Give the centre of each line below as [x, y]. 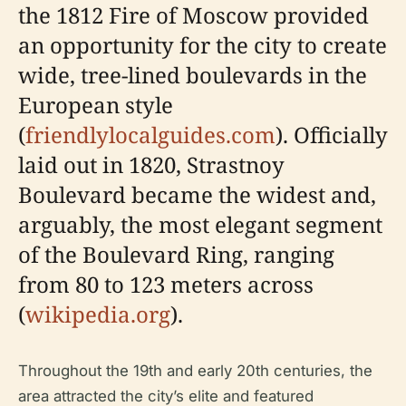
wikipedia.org [98, 314]
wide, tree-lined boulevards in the [193, 75]
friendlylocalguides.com [150, 135]
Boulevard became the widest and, [197, 194]
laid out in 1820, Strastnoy [151, 164]
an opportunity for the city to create [203, 45]
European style [96, 105]
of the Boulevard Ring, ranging [176, 254]
